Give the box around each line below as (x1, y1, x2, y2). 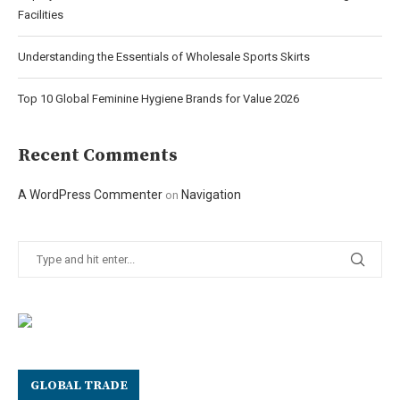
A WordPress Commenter (18, 187, 162, 202)
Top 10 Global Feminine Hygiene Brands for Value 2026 (18, 91, 299, 105)
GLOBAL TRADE (30, 377, 128, 394)
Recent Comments (18, 144, 178, 167)
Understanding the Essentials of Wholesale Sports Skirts (18, 49, 310, 63)
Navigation (181, 187, 241, 202)
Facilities (18, 7, 63, 21)
